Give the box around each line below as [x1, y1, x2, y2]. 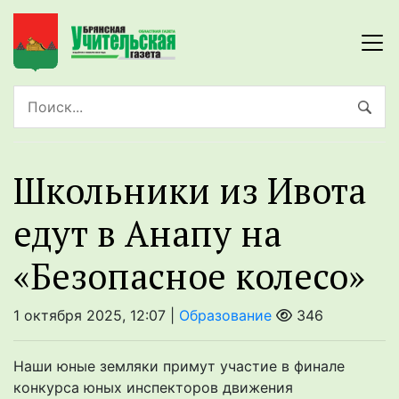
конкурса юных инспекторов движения [13, 379, 293, 397]
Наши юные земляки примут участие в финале [13, 357, 345, 376]
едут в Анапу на [13, 209, 281, 257]
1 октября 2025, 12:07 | [13, 306, 179, 325]
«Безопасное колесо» [13, 252, 365, 300]
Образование [179, 306, 272, 325]
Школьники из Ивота [13, 167, 366, 215]
